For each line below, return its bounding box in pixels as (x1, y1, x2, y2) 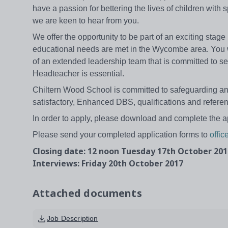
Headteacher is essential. (33, 69, 124, 78)
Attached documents (33, 186, 142, 201)
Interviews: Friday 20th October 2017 (33, 158, 183, 169)
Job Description (47, 214, 98, 223)
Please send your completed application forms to (33, 130, 210, 139)
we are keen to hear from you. (33, 16, 139, 25)
